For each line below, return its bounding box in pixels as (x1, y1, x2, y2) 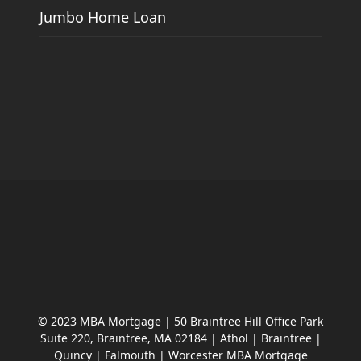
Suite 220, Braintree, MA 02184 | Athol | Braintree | (39, 330, 322, 346)
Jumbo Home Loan (39, 7, 167, 27)
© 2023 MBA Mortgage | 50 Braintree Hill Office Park (38, 313, 323, 330)
